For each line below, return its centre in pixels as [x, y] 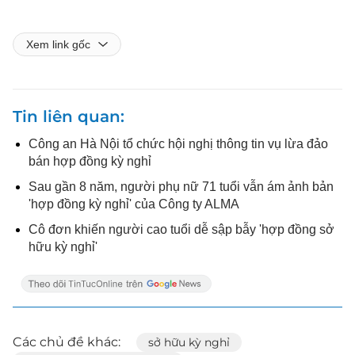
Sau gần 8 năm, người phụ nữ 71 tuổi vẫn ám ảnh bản [181, 186]
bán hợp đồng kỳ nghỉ [90, 161]
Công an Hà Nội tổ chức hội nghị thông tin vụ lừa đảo [178, 143]
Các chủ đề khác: [67, 342]
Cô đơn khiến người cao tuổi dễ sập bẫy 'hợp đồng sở [181, 229]
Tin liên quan [67, 116]
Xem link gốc [58, 44]
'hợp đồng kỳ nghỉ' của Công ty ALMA [134, 204]
